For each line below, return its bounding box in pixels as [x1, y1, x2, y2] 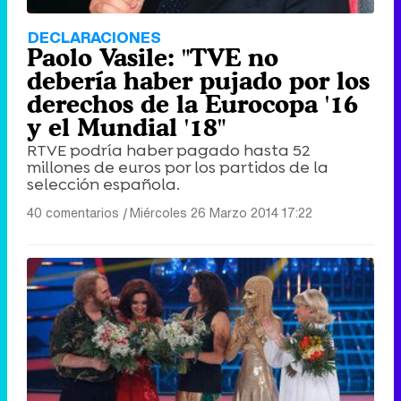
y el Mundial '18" [27, 112, 226, 141]
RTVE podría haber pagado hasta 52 [27, 139, 311, 161]
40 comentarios [27, 202, 119, 222]
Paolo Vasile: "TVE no [27, 42, 278, 72]
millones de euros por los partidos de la [27, 156, 328, 178]
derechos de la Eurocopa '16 [27, 89, 358, 118]
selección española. [27, 173, 180, 195]
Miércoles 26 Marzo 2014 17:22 [130, 202, 312, 222]
